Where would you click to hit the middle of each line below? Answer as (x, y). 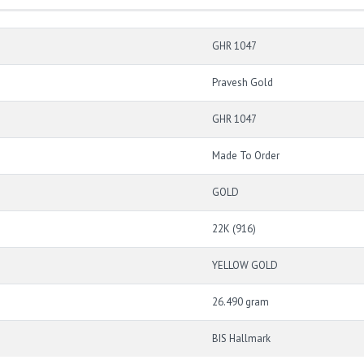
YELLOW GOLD (245, 265)
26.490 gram (240, 301)
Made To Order (246, 155)
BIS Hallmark (241, 338)
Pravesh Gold (243, 82)
